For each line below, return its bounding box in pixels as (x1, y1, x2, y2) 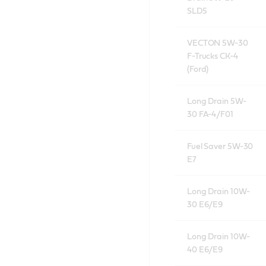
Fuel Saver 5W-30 (186, 142, 254, 151)
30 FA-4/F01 (186, 110, 233, 119)
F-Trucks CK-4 (186, 52, 239, 61)
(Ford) (186, 65, 209, 74)
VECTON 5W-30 (186, 39, 223, 47)
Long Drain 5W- (186, 97, 246, 106)
